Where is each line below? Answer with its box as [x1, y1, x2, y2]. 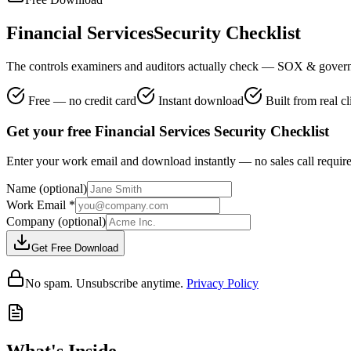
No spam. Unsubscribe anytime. [25, 277, 183, 291]
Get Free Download [31, 242, 118, 255]
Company [6, 215, 58, 229]
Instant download [155, 93, 244, 107]
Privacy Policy [186, 277, 259, 291]
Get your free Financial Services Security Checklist [6, 122, 329, 139]
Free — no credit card [25, 93, 136, 107]
